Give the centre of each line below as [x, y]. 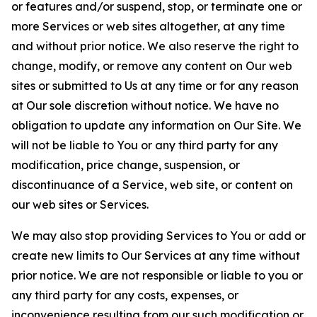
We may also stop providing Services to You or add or [158, 236]
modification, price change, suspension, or [126, 165]
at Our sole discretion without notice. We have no [145, 105]
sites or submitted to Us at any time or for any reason [155, 86]
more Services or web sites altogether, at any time [148, 26]
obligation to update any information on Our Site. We [156, 125]
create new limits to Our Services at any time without [156, 255]
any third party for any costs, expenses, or [125, 295]
